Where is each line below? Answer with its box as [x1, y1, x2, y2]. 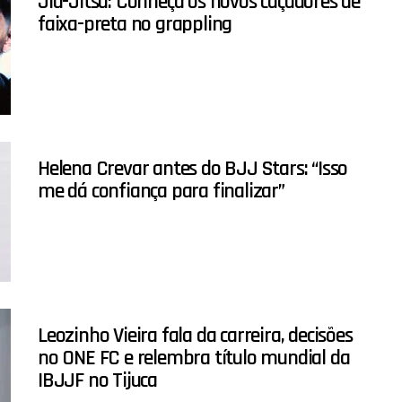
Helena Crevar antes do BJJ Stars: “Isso [38, 155, 348, 183]
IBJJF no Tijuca [38, 367, 158, 395]
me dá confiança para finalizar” [38, 178, 284, 205]
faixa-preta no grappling [38, 11, 232, 39]
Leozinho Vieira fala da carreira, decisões [38, 322, 353, 350]
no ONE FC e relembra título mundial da [38, 345, 350, 372]
